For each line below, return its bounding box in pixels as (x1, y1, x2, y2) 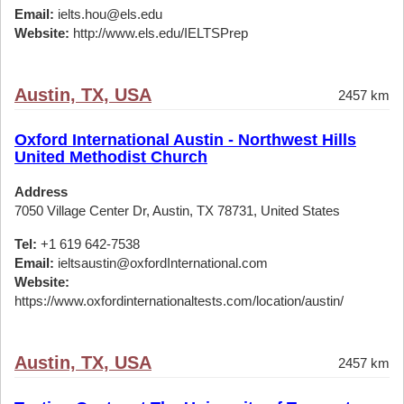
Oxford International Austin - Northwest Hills (14, 131, 356, 149)
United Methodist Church (14, 148, 207, 166)
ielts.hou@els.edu (54, 6, 162, 22)
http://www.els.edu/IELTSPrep (69, 25, 248, 41)
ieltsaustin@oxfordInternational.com (54, 255, 268, 271)
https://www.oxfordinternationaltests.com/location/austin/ (14, 293, 344, 308)
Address (14, 184, 68, 199)
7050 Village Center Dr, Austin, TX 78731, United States (14, 203, 340, 218)
